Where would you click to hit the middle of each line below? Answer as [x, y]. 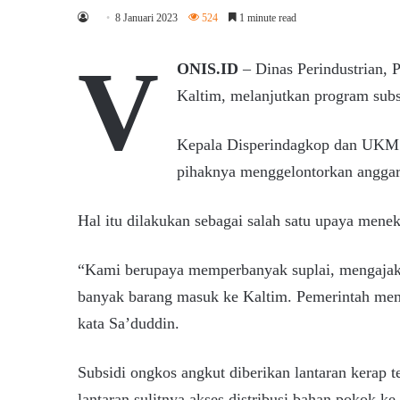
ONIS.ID [208, 68]
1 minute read [267, 17]
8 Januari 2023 [146, 17]
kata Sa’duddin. [129, 323]
